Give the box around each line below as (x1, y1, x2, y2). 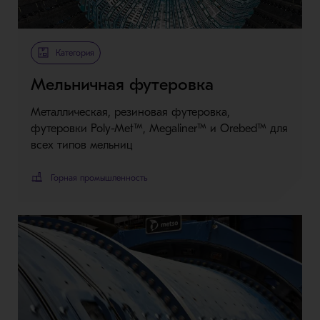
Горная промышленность (50, 172, 147, 183)
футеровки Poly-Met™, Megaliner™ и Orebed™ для (30, 121, 288, 135)
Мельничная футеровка (30, 74, 214, 94)
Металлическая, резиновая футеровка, (30, 105, 230, 119)
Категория (55, 47, 94, 58)
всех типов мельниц (30, 138, 133, 151)
